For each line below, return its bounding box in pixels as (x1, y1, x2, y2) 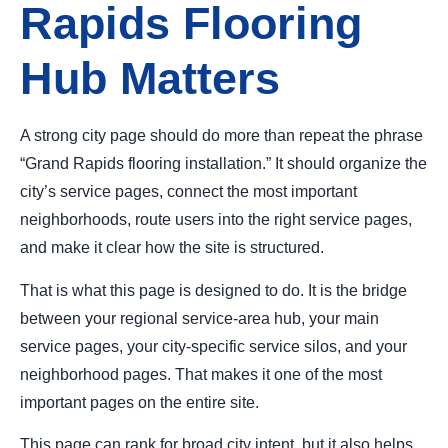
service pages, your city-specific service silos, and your (20, 337, 407, 355)
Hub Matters (20, 53, 280, 104)
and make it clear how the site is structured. (20, 239, 324, 257)
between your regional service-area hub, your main (20, 309, 379, 327)
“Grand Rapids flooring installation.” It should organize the (20, 155, 427, 173)
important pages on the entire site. (20, 393, 259, 411)
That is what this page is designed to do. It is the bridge (20, 281, 407, 299)
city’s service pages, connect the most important (20, 183, 357, 201)
